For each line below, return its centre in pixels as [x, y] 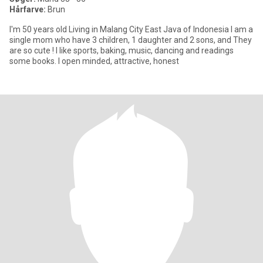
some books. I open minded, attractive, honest [94, 61]
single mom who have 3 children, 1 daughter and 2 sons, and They [131, 40]
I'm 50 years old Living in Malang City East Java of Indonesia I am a [39, 29]
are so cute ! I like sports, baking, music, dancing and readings [33, 50]
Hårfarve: [28, 9]
